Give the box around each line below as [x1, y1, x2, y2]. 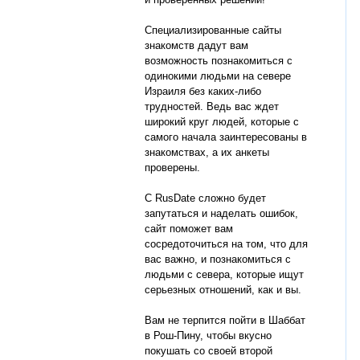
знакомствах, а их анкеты [145, 146, 269, 158]
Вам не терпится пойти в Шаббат [145, 314, 305, 326]
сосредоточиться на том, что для [145, 238, 308, 250]
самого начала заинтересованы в [145, 131, 307, 143]
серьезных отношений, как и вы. [145, 284, 301, 296]
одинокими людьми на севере [145, 70, 291, 82]
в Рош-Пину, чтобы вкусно [145, 329, 272, 342]
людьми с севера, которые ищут [145, 268, 304, 280]
